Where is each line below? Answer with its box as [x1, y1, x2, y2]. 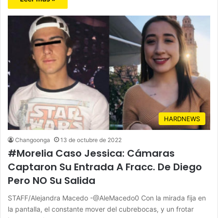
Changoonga [15, 136, 50, 144]
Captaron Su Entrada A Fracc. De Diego [8, 160, 202, 174]
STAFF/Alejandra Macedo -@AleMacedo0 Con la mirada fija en [8, 194, 206, 202]
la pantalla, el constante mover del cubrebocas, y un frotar [8, 205, 194, 214]
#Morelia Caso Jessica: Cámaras [8, 146, 175, 161]
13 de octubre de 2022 [60, 136, 122, 144]
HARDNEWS [164, 115, 200, 123]
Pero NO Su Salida [8, 174, 95, 188]
